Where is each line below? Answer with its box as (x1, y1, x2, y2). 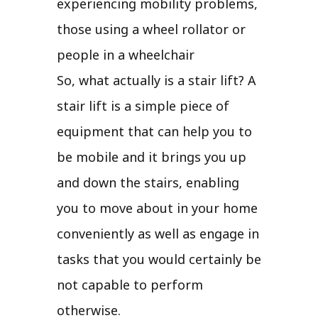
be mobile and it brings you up (57, 148, 246, 165)
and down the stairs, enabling (57, 173, 239, 191)
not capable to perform (57, 275, 203, 293)
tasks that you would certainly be (57, 250, 261, 268)
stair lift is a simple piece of (57, 97, 229, 114)
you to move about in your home (57, 199, 258, 216)
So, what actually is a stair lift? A (57, 71, 256, 89)
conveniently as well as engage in (57, 224, 259, 242)
